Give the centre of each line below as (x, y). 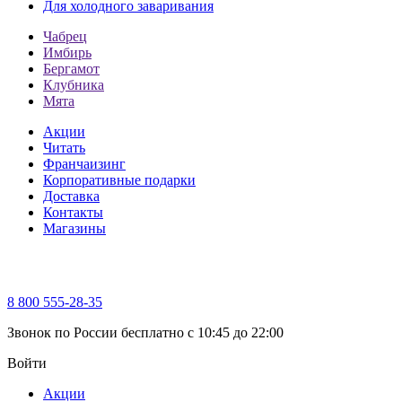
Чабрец (65, 36)
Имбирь (67, 52)
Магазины (74, 228)
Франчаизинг (84, 164)
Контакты (73, 212)
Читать (64, 148)
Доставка (71, 196)
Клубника (74, 85)
